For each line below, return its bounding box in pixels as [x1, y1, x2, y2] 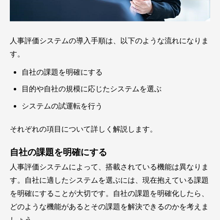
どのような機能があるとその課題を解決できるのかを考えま [10, 202, 209, 211]
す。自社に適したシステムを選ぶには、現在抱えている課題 [10, 175, 209, 184]
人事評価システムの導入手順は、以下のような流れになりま [10, 36, 209, 45]
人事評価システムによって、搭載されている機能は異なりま [10, 162, 209, 171]
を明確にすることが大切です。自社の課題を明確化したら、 [10, 189, 209, 197]
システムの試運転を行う [22, 101, 103, 110]
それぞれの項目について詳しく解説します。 [10, 124, 157, 133]
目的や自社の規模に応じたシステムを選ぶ [22, 84, 162, 93]
